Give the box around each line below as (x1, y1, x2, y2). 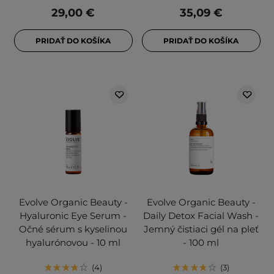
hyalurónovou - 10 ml (26, 237, 120, 249)
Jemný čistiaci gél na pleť (143, 223, 259, 235)
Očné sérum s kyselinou (19, 223, 127, 235)
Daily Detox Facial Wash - (143, 210, 259, 222)
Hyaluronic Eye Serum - (20, 210, 127, 222)
